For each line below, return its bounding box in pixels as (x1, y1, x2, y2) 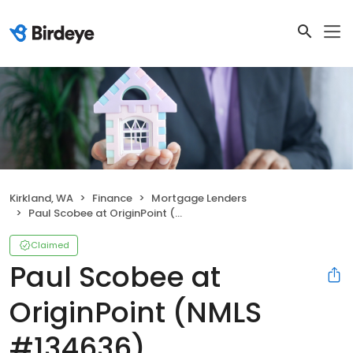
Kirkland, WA (9, 191, 73, 206)
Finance (92, 191, 132, 206)
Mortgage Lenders (151, 191, 247, 206)
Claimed (31, 239, 69, 252)
